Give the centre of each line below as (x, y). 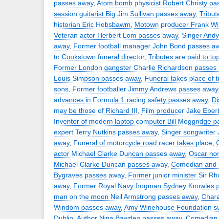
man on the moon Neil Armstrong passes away (126, 197)
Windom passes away (87, 207)
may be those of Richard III (96, 110)
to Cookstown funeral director (99, 57)
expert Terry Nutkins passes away (106, 132)
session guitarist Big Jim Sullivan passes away (125, 14)
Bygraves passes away (89, 175)
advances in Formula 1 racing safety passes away (131, 100)
